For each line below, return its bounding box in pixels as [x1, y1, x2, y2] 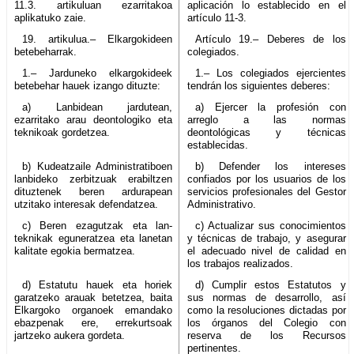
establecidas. [187, 138, 249, 151]
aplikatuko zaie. [14, 11, 86, 24]
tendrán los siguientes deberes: [187, 79, 331, 92]
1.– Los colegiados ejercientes [194, 66, 346, 79]
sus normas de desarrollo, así [187, 291, 346, 303]
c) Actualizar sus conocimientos [194, 219, 346, 232]
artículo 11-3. [187, 11, 247, 24]
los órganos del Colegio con [187, 316, 346, 329]
